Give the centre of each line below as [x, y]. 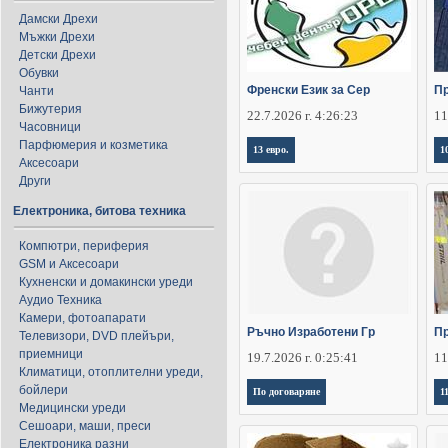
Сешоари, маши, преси [85, 426]
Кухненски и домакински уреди [106, 282]
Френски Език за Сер [308, 90]
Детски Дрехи [57, 55]
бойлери [43, 390]
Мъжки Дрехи [57, 37]
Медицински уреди [72, 408]
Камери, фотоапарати [82, 318]
